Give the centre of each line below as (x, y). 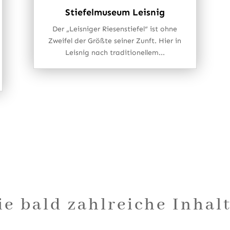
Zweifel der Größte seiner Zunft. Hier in (115, 41)
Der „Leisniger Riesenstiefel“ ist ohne (115, 29)
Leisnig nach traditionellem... (115, 52)
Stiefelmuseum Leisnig (115, 12)
